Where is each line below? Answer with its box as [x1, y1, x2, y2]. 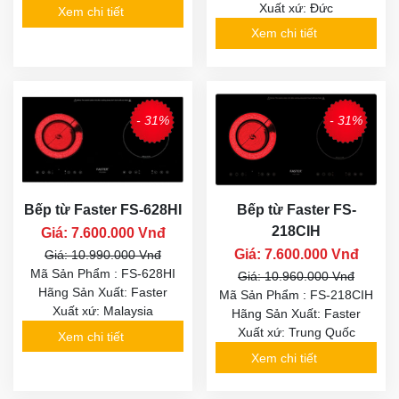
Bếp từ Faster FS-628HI [24, 202, 182, 218]
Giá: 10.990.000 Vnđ [45, 248, 161, 263]
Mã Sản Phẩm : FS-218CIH [219, 288, 373, 303]
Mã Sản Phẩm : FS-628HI [30, 266, 175, 281]
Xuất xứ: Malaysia [53, 304, 153, 319]
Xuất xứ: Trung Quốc [237, 325, 355, 340]
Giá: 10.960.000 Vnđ [238, 269, 354, 284]
